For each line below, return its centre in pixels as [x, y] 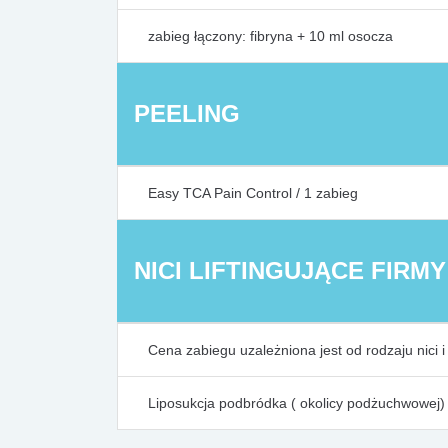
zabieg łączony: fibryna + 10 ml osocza [270, 36]
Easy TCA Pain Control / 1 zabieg [253, 193]
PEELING [187, 113]
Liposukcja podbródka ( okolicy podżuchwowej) [296, 403]
